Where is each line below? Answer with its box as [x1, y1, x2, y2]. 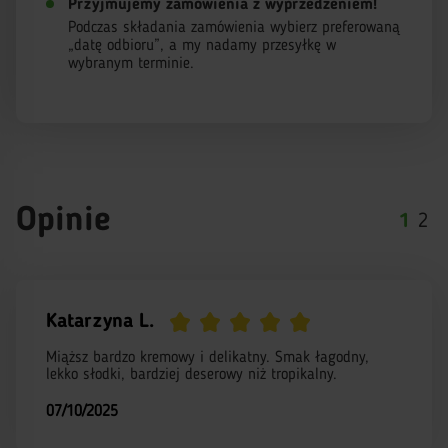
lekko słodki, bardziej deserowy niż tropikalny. [46, 367, 337, 383]
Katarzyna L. [46, 312, 154, 332]
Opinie [16, 204, 110, 238]
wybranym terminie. [68, 56, 194, 72]
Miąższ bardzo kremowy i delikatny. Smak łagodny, [46, 350, 369, 366]
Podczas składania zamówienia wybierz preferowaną [68, 20, 400, 36]
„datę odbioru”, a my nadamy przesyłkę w [68, 38, 336, 54]
